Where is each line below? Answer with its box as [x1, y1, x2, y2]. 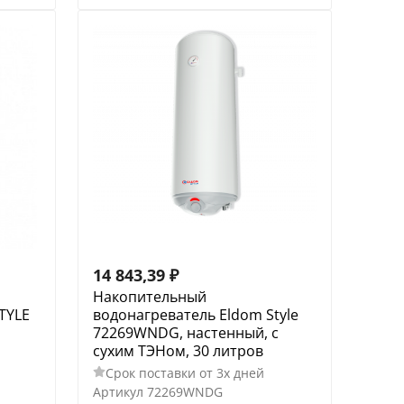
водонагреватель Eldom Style [92, 304, 298, 325]
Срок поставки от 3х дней [105, 363, 264, 381]
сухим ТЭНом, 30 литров [92, 340, 263, 361]
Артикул [92, 382, 143, 400]
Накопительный [92, 286, 207, 307]
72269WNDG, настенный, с [92, 322, 279, 343]
